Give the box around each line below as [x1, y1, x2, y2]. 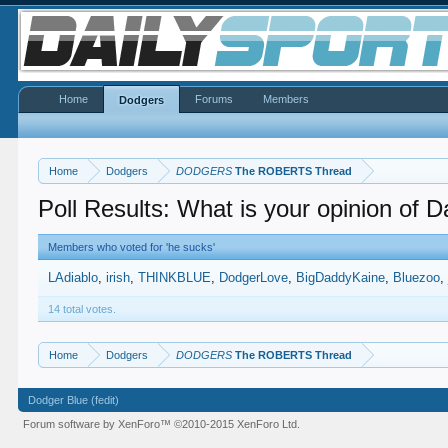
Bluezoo [393, 270, 441, 285]
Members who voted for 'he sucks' [48, 241, 216, 253]
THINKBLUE [138, 270, 212, 285]
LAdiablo [48, 270, 99, 285]
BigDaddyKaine [296, 270, 386, 285]
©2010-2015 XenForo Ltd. [174, 418, 301, 430]
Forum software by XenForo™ [23, 418, 175, 430]
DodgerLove [219, 270, 289, 285]
